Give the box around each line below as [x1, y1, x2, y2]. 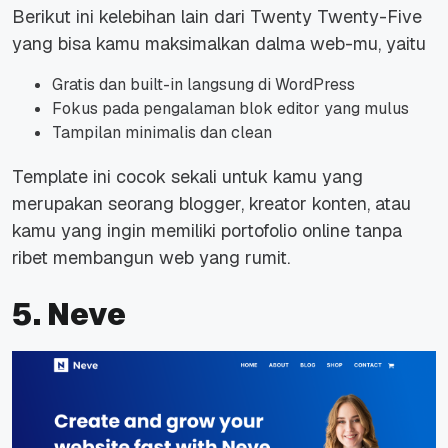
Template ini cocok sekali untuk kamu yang [12, 165, 363, 189]
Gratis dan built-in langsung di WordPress [52, 74, 355, 96]
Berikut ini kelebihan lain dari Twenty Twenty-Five [12, 5, 422, 29]
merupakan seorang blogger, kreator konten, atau [12, 192, 411, 216]
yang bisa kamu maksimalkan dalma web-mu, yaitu [12, 32, 426, 56]
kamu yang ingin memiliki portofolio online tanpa [12, 219, 402, 243]
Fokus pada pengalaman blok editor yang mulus [52, 98, 409, 120]
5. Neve [12, 295, 126, 335]
